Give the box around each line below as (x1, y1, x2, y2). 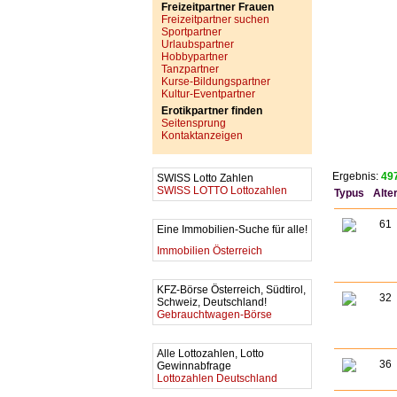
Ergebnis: (330, 170, 381, 183)
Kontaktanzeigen (161, 129, 243, 142)
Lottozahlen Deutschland (157, 372, 277, 385)
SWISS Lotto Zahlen (157, 172, 256, 184)
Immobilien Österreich (157, 245, 262, 257)
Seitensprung (161, 117, 226, 129)
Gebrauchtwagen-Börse (157, 308, 272, 321)
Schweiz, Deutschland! (157, 296, 269, 308)
